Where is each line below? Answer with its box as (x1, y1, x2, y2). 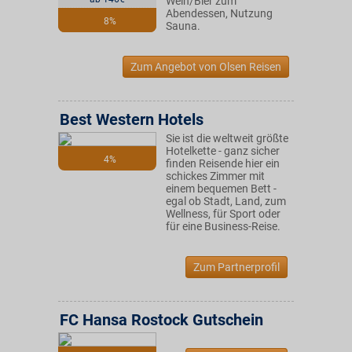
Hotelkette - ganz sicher (166, 145, 280, 157)
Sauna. (166, 20, 200, 32)
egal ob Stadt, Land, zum (166, 195, 286, 207)
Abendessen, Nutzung (166, 7, 273, 20)
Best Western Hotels (60, 110, 203, 129)
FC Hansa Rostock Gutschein (60, 310, 263, 329)
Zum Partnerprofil (193, 261, 280, 273)
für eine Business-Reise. (166, 220, 280, 233)
